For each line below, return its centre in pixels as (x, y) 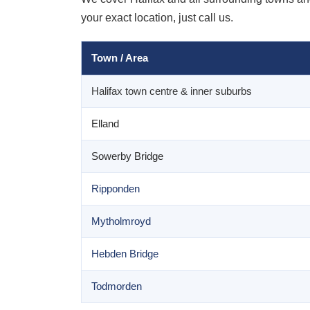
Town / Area (120, 58)
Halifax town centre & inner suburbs (172, 91)
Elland (105, 124)
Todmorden (117, 286)
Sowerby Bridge (127, 156)
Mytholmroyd (121, 221)
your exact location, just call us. (157, 18)
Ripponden (116, 189)
